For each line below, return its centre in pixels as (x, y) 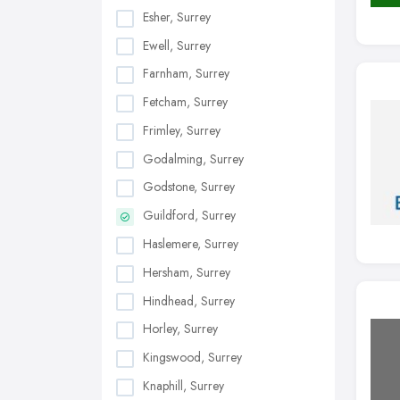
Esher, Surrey (177, 17)
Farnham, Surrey (186, 74)
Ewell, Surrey (177, 45)
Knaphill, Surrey (183, 385)
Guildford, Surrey (189, 216)
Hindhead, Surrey (189, 300)
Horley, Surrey (180, 329)
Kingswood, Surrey (192, 358)
